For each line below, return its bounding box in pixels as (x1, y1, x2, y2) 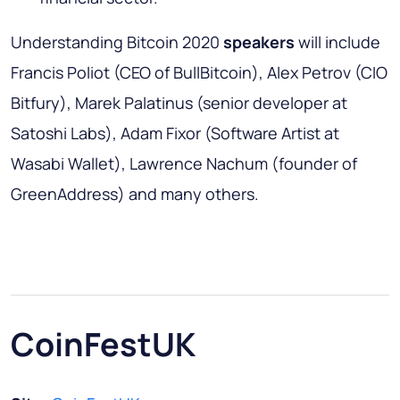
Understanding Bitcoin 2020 (11, 30, 223, 53)
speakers (223, 30, 295, 53)
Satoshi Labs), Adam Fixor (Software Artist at (11, 121, 339, 144)
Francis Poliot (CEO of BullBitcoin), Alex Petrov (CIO (11, 61, 387, 83)
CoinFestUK (11, 321, 196, 366)
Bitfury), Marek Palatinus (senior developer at (11, 91, 347, 113)
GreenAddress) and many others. (11, 182, 259, 204)
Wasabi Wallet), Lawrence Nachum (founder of (11, 152, 357, 174)
